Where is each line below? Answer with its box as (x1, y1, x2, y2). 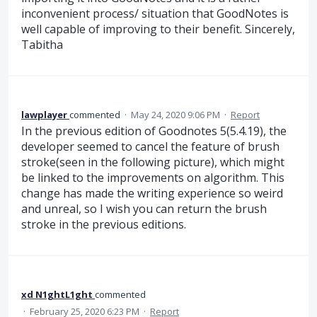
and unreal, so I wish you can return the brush (21, 201, 267, 217)
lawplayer (21, 108, 67, 122)
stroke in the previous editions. (21, 217, 186, 233)
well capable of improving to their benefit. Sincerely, (21, 21, 295, 37)
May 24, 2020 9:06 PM (131, 108, 220, 122)
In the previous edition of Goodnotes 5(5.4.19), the (21, 123, 287, 139)
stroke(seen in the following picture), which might (21, 154, 284, 171)
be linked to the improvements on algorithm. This (21, 170, 284, 186)
